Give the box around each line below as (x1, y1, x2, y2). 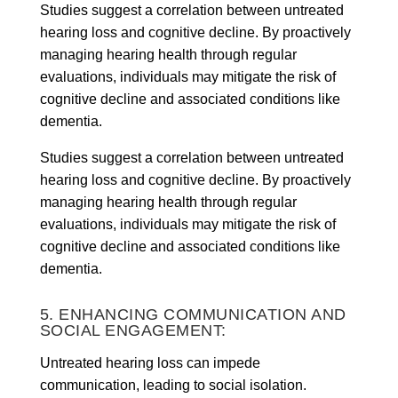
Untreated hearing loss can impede (39, 354, 260, 370)
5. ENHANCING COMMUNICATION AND (39, 305, 346, 323)
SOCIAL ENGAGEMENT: (39, 321, 227, 339)
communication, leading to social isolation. (39, 377, 306, 393)
